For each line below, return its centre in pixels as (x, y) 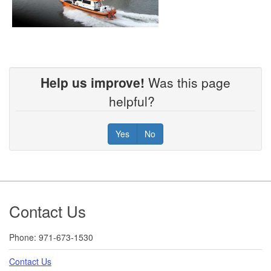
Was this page (188, 82)
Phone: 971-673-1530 (51, 237)
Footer (34, 200)
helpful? (135, 101)
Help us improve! (93, 82)
